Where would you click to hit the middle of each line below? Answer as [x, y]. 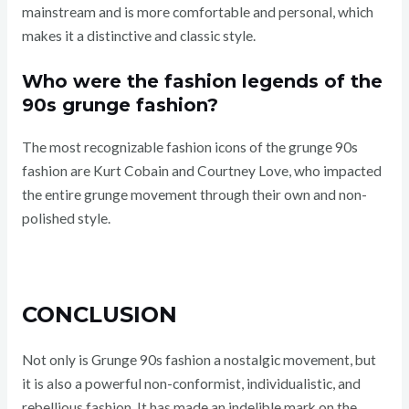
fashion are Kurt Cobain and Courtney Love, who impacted [201, 171]
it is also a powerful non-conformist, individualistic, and [191, 384]
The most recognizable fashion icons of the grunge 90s [189, 147]
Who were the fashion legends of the [202, 82]
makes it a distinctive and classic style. [138, 35]
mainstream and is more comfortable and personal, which [197, 11]
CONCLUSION [99, 315]
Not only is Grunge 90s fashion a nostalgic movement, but [199, 360]
